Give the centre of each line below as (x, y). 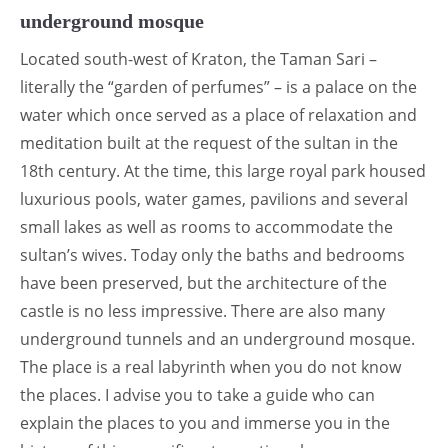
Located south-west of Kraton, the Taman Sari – (198, 58)
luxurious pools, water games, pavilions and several (214, 198)
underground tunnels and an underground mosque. (217, 338)
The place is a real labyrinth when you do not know (210, 366)
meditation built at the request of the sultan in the (209, 142)
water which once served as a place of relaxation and (218, 114)
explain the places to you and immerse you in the (205, 422)
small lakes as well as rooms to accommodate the (206, 226)
